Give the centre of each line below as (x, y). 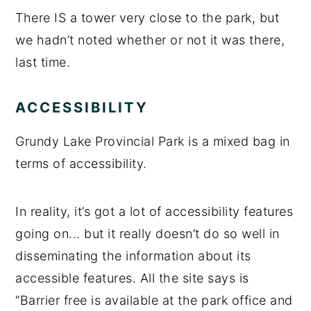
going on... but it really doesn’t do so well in (148, 233)
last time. (43, 62)
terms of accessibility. (81, 163)
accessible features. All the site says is (132, 278)
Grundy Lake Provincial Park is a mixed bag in (153, 141)
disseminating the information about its (133, 255)
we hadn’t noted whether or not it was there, (150, 40)
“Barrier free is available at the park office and (154, 300)
